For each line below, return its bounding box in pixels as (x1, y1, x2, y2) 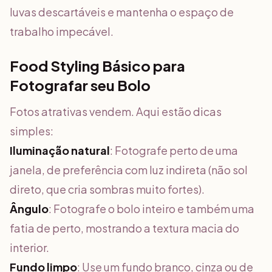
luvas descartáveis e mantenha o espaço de (10, 5, 234, 19)
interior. (10, 240, 49, 254)
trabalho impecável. (10, 24, 114, 38)
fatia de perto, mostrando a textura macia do (10, 221, 239, 235)
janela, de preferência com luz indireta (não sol (10, 163, 248, 177)
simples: (10, 124, 53, 138)
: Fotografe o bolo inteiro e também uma (49, 202, 254, 216)
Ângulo (10, 202, 49, 216)
